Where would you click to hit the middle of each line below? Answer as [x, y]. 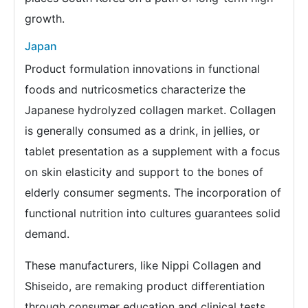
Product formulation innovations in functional [142, 69]
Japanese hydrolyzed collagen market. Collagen [150, 110]
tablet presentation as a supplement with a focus [152, 151]
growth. [45, 19]
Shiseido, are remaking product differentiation [145, 286]
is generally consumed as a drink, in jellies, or [142, 131]
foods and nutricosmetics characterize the [135, 89]
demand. [47, 234]
